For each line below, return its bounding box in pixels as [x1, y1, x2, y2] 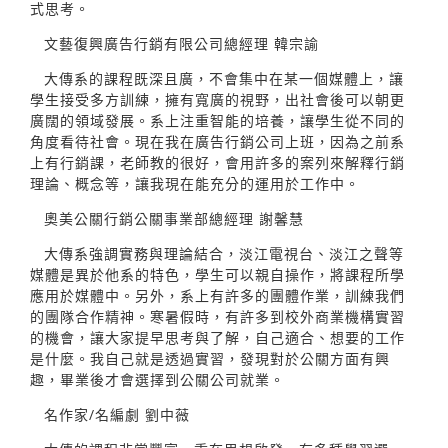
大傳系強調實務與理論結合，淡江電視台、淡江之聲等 [44, 243, 404, 263]
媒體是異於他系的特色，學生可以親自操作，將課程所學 [30, 264, 405, 284]
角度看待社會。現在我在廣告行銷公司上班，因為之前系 [30, 131, 405, 151]
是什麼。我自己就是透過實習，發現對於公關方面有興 [30, 348, 390, 368]
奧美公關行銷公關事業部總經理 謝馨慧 [44, 208, 304, 228]
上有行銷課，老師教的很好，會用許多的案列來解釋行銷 [30, 152, 405, 172]
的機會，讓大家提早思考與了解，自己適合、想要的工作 [30, 327, 405, 347]
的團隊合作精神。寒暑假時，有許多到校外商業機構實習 [30, 306, 405, 326]
